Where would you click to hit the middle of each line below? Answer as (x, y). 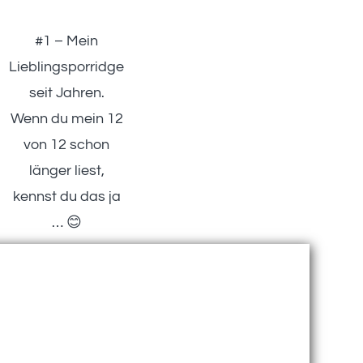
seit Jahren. (66, 93)
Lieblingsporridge (67, 67)
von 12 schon (67, 145)
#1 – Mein (67, 41)
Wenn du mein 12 (66, 119)
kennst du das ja (66, 197)
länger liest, (66, 171)
